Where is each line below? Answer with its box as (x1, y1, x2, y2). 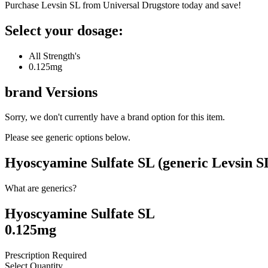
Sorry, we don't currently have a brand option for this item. (5, 112, 225, 123)
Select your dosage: (5, 22, 123, 38)
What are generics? (5, 183, 77, 194)
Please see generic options (5, 132, 105, 143)
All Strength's (29, 50, 80, 61)
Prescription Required (5, 250, 87, 261)
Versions (42, 84, 98, 100)
